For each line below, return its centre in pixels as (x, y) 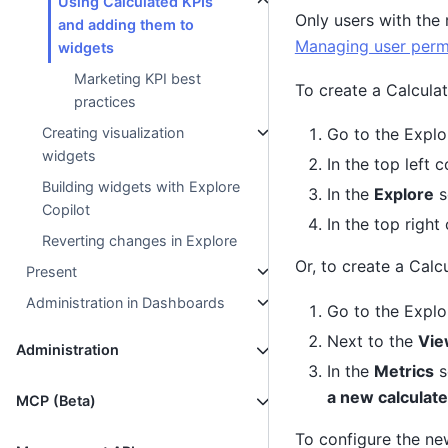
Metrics (403, 370)
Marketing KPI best (138, 79)
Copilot (66, 210)
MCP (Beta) (56, 401)
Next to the (372, 340)
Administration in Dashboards (126, 303)
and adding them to (126, 25)
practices (105, 102)
